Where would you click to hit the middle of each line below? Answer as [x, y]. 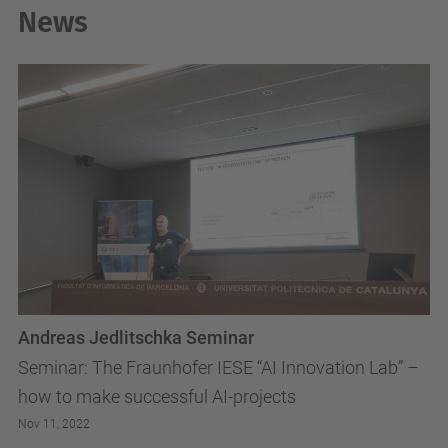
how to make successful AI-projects [157, 397]
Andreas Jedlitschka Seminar [136, 338]
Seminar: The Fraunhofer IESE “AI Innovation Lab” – [218, 368]
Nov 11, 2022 [54, 424]
